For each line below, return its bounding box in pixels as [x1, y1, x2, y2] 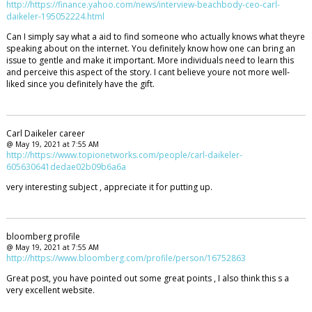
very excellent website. [6, 283, 95, 296]
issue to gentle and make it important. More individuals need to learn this [6, 54, 294, 67]
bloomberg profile [6, 230, 80, 242]
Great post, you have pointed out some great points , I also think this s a [6, 272, 289, 284]
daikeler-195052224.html [6, 10, 104, 23]
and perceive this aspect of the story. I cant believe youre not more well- [6, 66, 290, 79]
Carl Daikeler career [6, 127, 85, 139]
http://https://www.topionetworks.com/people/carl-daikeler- [6, 148, 242, 161]
